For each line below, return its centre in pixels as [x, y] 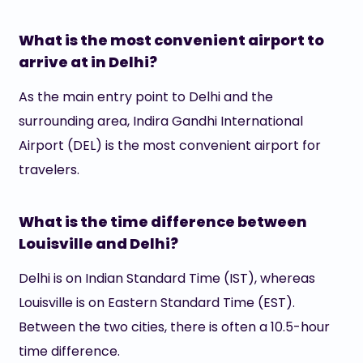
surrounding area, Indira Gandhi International [160, 121]
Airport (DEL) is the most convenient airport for [169, 145]
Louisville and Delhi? [98, 243]
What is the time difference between [162, 222]
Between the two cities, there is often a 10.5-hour [174, 327]
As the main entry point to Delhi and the [145, 97]
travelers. [49, 170]
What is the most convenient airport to [171, 40]
